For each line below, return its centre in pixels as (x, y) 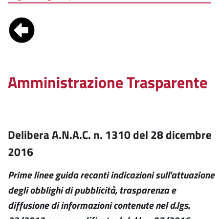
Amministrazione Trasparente (108, 82)
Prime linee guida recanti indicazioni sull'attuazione (111, 175)
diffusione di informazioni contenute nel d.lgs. (99, 205)
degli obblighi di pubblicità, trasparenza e (92, 190)
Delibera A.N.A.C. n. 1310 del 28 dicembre (110, 135)
